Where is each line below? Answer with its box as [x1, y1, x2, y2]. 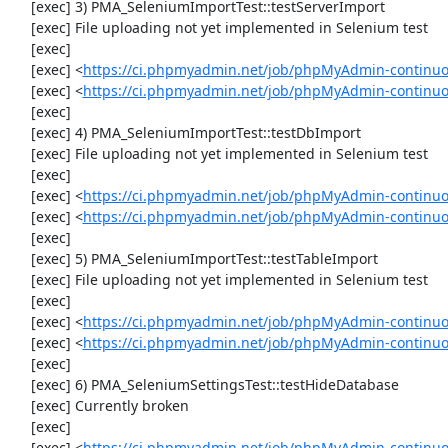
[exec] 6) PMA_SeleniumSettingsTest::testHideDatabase [10, 375, 31, 394]
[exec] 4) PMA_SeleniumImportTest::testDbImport [10, 123, 31, 142]
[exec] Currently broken [10, 396, 31, 415]
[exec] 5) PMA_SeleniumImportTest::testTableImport [10, 249, 31, 268]
